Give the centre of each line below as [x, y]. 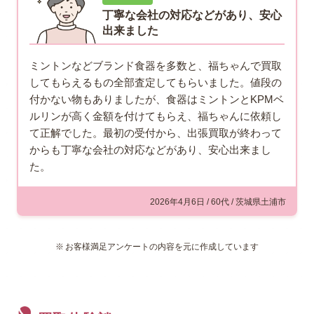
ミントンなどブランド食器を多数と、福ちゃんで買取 [156, 66]
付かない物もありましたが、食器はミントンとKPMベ [157, 100]
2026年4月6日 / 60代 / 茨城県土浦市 [218, 202]
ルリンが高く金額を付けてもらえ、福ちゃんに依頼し [156, 116]
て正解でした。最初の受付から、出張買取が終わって [156, 133]
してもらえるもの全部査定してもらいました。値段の [156, 83]
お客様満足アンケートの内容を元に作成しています [162, 247]
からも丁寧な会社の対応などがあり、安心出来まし [150, 150]
